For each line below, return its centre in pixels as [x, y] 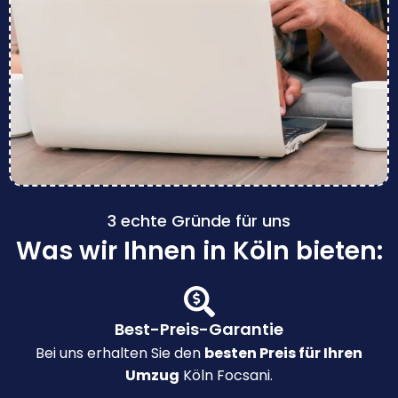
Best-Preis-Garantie [199, 330]
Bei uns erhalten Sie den [120, 354]
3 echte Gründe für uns [199, 221]
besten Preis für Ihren [283, 354]
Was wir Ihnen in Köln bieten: [199, 251]
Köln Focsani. [226, 376]
